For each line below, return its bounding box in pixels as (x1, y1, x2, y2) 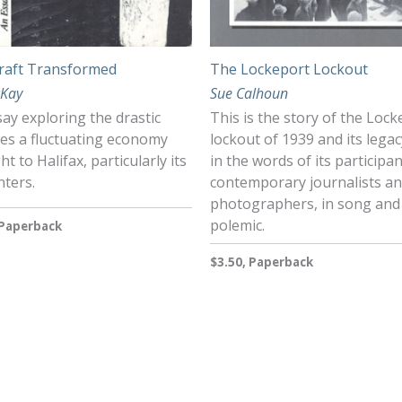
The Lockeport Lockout (210, 58, 368, 79)
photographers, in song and (210, 194, 400, 214)
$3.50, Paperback (210, 254, 313, 271)
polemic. (210, 215, 265, 236)
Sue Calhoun (210, 83, 288, 103)
